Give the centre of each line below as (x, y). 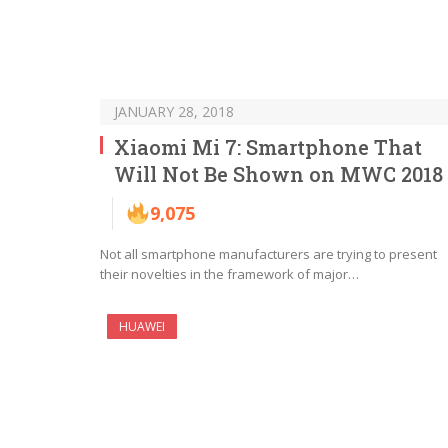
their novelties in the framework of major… (229, 274)
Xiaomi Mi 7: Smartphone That (268, 147)
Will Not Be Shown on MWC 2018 (278, 174)
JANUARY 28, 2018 (174, 112)
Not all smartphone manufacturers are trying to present (268, 254)
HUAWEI (142, 327)
